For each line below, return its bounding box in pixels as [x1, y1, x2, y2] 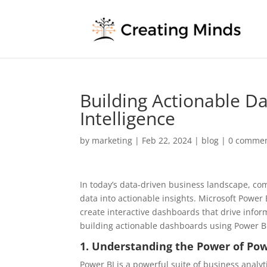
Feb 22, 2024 [142, 135, 193, 146]
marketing [92, 135, 133, 146]
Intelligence [80, 106, 176, 131]
